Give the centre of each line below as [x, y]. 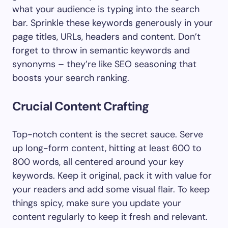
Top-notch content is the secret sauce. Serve [108, 134]
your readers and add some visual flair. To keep [111, 189]
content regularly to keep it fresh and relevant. [110, 217]
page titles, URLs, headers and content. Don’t [106, 37]
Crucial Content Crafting [80, 106]
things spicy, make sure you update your [97, 203]
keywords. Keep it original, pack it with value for [112, 176]
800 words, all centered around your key [98, 162]
